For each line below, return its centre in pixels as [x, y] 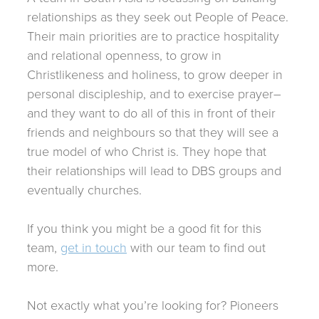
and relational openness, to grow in [124, 55]
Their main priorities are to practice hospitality [153, 36]
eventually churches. [84, 190]
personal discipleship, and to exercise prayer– [154, 94]
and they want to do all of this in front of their [151, 113]
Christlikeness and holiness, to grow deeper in [155, 74]
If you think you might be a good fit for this [144, 228]
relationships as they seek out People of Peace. [158, 17]
